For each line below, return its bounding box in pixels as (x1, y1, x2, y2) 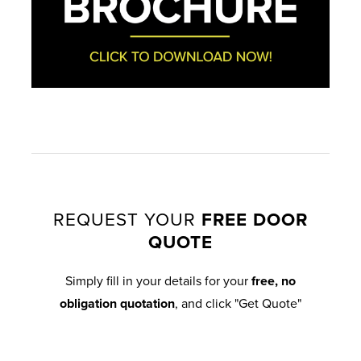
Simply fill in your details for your (65, 273, 251, 290)
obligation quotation (60, 296, 175, 313)
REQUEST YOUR (53, 209, 201, 231)
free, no (251, 273, 296, 290)
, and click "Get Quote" (175, 296, 301, 313)
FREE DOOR (201, 209, 308, 231)
